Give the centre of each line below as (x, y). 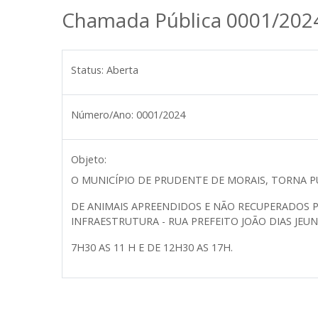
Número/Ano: (102, 115)
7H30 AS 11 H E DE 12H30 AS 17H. (153, 247)
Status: (87, 70)
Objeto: (89, 159)
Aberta (122, 70)
